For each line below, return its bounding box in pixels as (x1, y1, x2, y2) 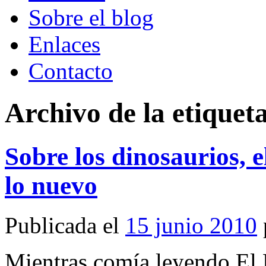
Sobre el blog (28, 5, 154, 30)
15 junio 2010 (125, 212, 257, 238)
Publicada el (5, 212, 119, 238)
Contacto (28, 58, 113, 84)
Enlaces (28, 31, 100, 57)
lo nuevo (5, 171, 97, 199)
